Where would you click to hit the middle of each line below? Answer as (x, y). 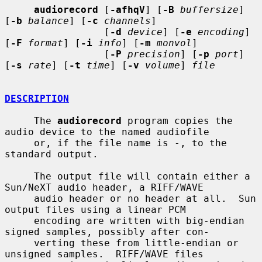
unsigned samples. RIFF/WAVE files (104, 254)
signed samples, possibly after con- (107, 232)
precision (154, 54)
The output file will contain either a (19, 176)
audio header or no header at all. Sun (19, 198)
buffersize (209, 9)
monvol (174, 43)
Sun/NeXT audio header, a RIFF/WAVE (104, 187)
